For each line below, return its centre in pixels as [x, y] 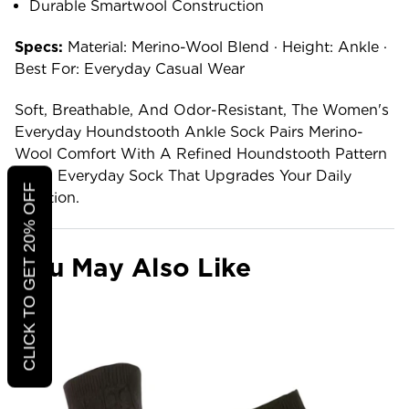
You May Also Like [133, 267]
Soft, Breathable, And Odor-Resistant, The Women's [202, 110]
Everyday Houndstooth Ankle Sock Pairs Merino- [189, 131]
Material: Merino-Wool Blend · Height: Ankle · [225, 47]
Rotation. [47, 197]
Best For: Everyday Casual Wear [130, 68]
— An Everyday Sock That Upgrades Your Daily [183, 175]
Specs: [39, 47]
